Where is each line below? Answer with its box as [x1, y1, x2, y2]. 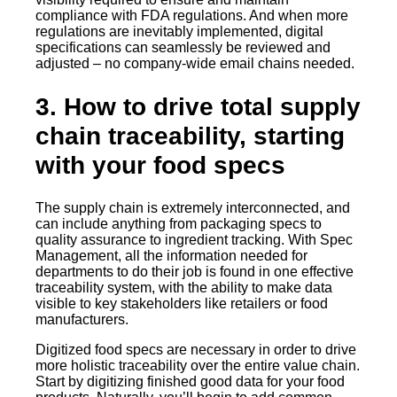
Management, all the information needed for [35, 248, 307, 264]
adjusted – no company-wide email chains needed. [35, 55, 354, 71]
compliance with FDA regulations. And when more [35, 7, 348, 23]
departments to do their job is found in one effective [35, 264, 354, 280]
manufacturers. [35, 312, 128, 328]
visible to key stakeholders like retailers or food [35, 296, 328, 312]
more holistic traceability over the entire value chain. [35, 358, 360, 374]
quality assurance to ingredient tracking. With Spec [35, 232, 353, 248]
